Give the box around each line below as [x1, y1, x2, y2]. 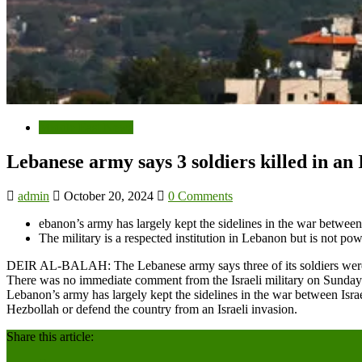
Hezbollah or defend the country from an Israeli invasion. [6, 301, 297, 316]
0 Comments [168, 188, 233, 203]
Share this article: [6, 329, 94, 343]
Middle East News [39, 120, 133, 134]
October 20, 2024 [61, 188, 157, 203]
